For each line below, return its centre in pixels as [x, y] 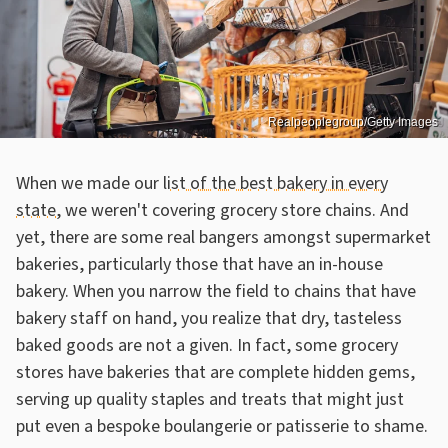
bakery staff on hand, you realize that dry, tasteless [209, 318]
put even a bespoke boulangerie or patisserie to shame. [224, 426]
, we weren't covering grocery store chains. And [232, 210]
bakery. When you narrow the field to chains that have [216, 291]
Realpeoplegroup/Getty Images [353, 121]
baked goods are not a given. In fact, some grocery [207, 345]
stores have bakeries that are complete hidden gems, [215, 372]
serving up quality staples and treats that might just [210, 399]
